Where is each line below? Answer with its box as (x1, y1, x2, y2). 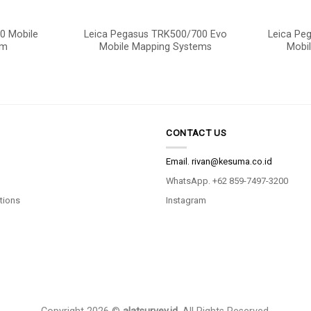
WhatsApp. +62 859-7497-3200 (166, 176, 288, 187)
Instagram (166, 194, 206, 205)
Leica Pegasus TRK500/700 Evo (83, 28, 227, 40)
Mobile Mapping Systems (99, 40, 212, 53)
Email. (166, 156, 190, 167)
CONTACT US (166, 126, 227, 138)
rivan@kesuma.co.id (190, 156, 272, 167)
